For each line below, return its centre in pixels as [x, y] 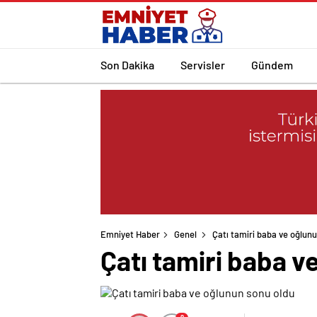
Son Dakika [127, 64]
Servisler [203, 64]
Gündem [272, 64]
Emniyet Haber [130, 235]
